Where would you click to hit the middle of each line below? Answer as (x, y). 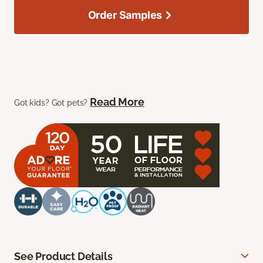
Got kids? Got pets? (52, 103)
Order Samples (125, 15)
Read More (117, 102)
